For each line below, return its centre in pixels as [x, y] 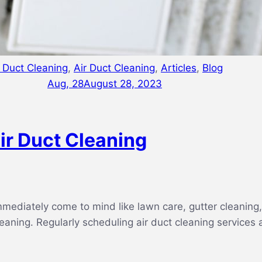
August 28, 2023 [123, 84]
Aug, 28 [65, 84]
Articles [179, 68]
